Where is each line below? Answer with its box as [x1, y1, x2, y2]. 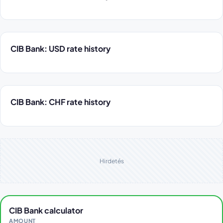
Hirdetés [99, 157, 124, 165]
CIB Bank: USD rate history [10, 43, 111, 54]
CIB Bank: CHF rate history [10, 97, 111, 107]
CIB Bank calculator [9, 205, 83, 216]
